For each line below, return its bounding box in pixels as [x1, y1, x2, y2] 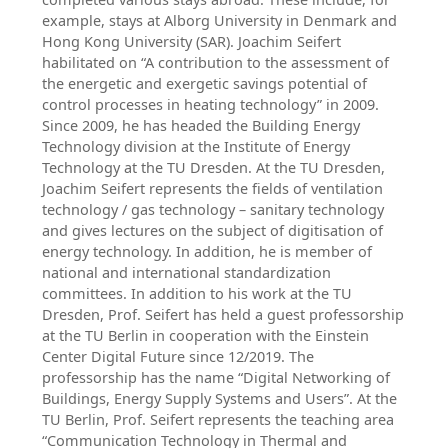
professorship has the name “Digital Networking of [41, 367, 390, 387]
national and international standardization [41, 262, 331, 282]
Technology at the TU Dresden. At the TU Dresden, [41, 157, 385, 177]
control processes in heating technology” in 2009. [41, 94, 379, 114]
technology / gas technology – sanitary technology [41, 199, 384, 219]
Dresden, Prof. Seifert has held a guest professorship [41, 304, 404, 324]
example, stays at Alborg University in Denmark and [41, 10, 397, 30]
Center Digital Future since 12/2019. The [41, 346, 314, 366]
